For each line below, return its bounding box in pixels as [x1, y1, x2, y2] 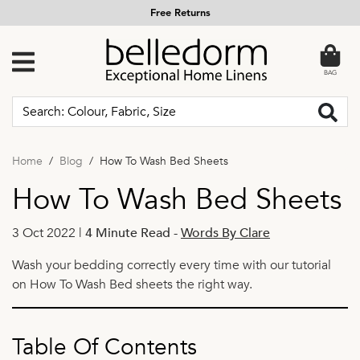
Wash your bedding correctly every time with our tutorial [12, 256, 331, 274]
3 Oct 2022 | [12, 223, 85, 242]
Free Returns [149, 7, 211, 18]
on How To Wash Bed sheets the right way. [12, 275, 252, 293]
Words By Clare [181, 223, 270, 242]
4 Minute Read [85, 223, 170, 242]
